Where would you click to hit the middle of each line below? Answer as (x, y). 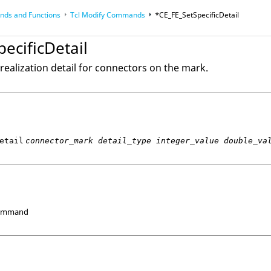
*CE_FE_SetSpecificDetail (197, 15)
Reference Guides (36, 35)
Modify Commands (113, 15)
